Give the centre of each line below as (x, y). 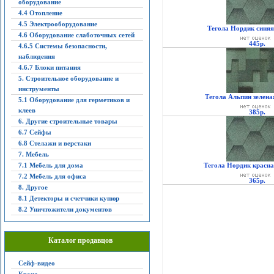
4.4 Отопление (40, 13)
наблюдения (36, 56)
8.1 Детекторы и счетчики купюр (68, 198)
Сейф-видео (36, 263)
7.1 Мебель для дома (50, 165)
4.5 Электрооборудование (57, 24)
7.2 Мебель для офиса (52, 176)
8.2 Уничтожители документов (65, 209)
